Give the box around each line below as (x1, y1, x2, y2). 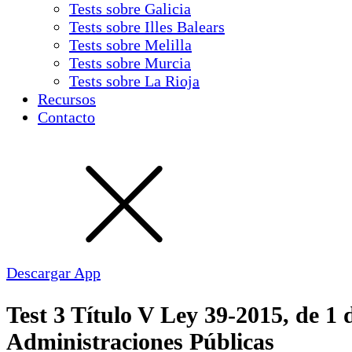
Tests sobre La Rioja (69, 72, 200, 90)
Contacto (38, 108, 95, 126)
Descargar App (6, 264, 101, 281)
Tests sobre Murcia (69, 54, 191, 71)
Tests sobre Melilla (69, 36, 192, 53)
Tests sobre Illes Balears (69, 18, 225, 35)
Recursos (38, 90, 96, 108)
